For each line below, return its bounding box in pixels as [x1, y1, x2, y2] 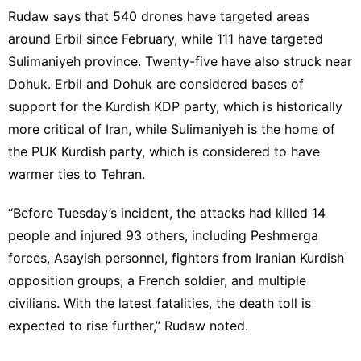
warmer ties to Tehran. [8, 165, 145, 182]
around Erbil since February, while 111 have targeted [8, 30, 323, 47]
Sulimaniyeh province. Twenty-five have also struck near [8, 52, 352, 69]
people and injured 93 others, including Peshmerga [8, 226, 318, 243]
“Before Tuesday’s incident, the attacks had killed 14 [8, 204, 326, 221]
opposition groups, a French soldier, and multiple [8, 272, 306, 288]
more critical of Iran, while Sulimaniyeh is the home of [8, 120, 335, 137]
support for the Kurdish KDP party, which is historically [8, 98, 342, 114]
